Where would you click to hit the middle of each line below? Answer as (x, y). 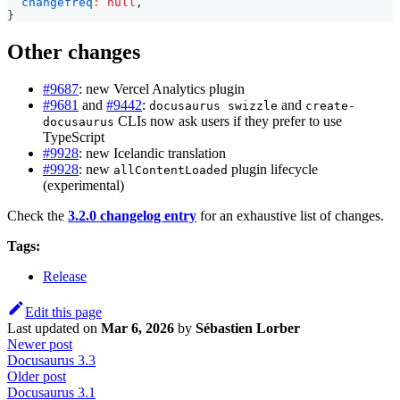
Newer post (40, 345)
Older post (37, 377)
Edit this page (63, 312)
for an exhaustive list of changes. (290, 216)
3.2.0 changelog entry (132, 216)
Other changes (74, 51)
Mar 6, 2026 (137, 329)
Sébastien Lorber (248, 329)
